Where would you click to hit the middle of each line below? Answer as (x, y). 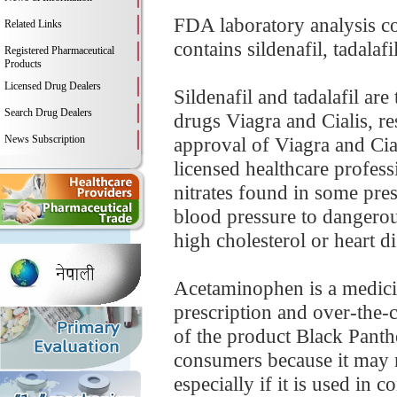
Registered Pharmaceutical (59, 51)
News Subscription (45, 139)
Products (23, 64)
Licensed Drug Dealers (53, 86)
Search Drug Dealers (48, 113)
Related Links (33, 24)
